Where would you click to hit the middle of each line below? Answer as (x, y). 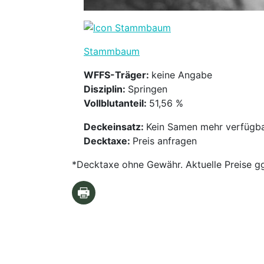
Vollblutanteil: (116, 103)
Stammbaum (112, 52)
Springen (148, 89)
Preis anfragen (165, 141)
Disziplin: (106, 89)
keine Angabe (182, 75)
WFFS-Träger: (118, 75)
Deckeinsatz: (115, 127)
